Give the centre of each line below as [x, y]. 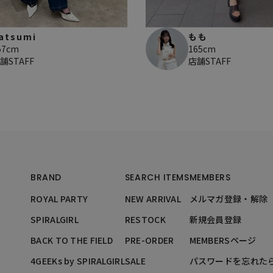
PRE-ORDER [149, 240]
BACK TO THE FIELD [72, 240]
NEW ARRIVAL [153, 199]
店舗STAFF [210, 61]
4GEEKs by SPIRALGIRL [78, 261]
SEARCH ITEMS [157, 178]
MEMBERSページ [223, 240]
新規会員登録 [215, 220]
